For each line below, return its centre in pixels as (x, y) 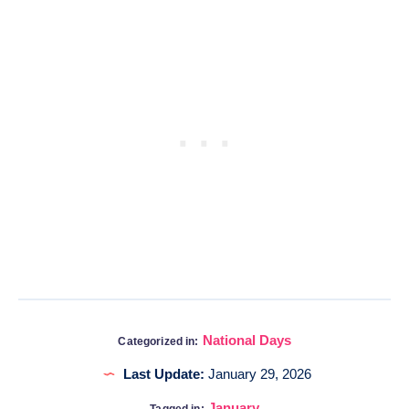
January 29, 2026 (257, 373)
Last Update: (163, 373)
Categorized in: (158, 341)
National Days (246, 340)
